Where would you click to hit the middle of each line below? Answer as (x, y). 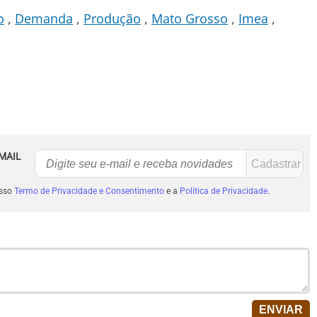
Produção (112, 18)
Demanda (44, 18)
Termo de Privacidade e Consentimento (89, 191)
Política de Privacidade (223, 191)
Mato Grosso (190, 18)
